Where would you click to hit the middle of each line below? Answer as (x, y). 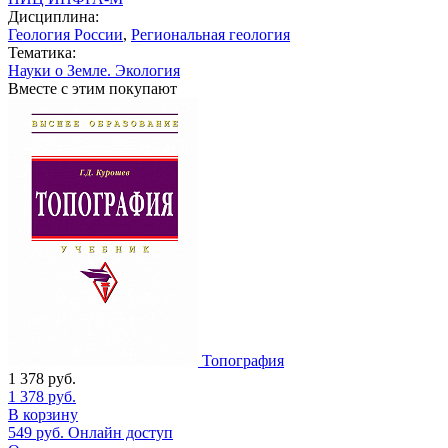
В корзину (43, 414)
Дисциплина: (53, 16)
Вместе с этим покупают (92, 88)
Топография (243, 360)
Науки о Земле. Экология (94, 70)
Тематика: (42, 52)
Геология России (65, 34)
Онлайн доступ (120, 432)
